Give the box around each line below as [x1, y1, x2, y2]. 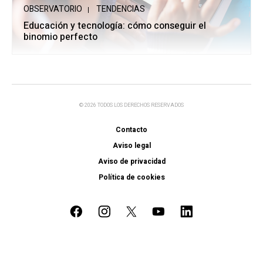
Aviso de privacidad [97, 156, 166, 167]
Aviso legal [112, 140, 151, 151]
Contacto [116, 124, 147, 136]
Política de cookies [98, 172, 165, 183]
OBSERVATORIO [23, 3, 82, 16]
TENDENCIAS [96, 3, 145, 16]
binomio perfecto [23, 30, 97, 45]
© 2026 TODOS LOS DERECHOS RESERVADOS [79, 102, 184, 110]
